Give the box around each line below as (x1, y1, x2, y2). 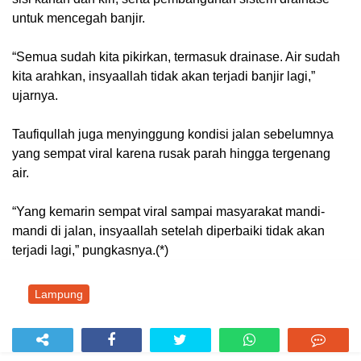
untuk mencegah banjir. (12, 10, 145, 25)
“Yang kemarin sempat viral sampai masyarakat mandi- (12, 204, 325, 218)
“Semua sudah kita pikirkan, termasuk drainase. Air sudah (12, 49, 340, 64)
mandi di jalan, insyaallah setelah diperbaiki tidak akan (12, 223, 325, 238)
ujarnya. (12, 88, 58, 102)
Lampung (35, 287, 83, 301)
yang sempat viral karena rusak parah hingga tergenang (12, 146, 330, 160)
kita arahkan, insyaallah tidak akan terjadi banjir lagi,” (12, 68, 315, 83)
